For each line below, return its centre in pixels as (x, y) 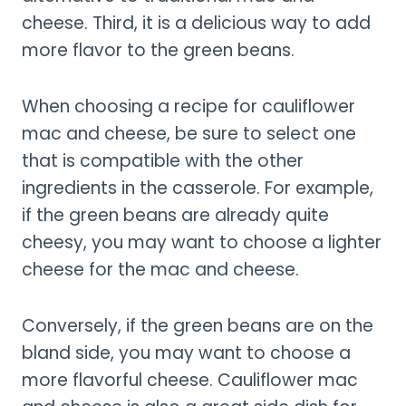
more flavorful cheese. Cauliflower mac (190, 380)
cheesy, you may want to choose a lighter (202, 242)
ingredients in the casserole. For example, (198, 188)
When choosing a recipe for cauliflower (188, 106)
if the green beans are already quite (175, 215)
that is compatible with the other (163, 160)
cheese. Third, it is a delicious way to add (196, 23)
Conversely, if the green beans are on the (198, 325)
